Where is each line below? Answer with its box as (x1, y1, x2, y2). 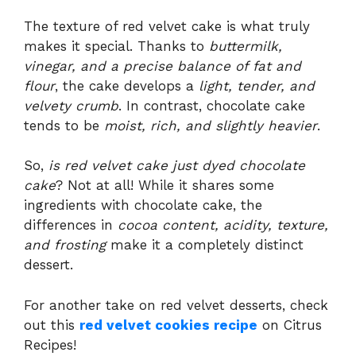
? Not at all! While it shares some (56, 177, 274, 194)
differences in (24, 217, 118, 234)
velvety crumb (24, 97, 118, 114)
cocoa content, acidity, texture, (118, 217, 328, 234)
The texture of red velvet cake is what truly (24, 17, 310, 34)
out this (24, 316, 79, 333)
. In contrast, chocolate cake (118, 97, 305, 114)
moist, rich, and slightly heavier (104, 117, 317, 133)
